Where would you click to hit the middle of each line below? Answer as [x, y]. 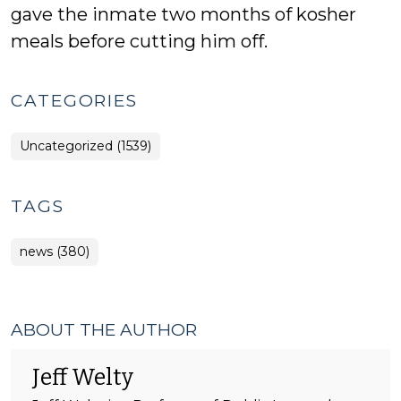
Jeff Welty [83, 378]
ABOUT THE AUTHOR [104, 330]
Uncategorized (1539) [85, 146]
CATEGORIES [74, 101]
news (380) [55, 252]
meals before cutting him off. [139, 41]
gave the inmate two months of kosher [183, 14]
